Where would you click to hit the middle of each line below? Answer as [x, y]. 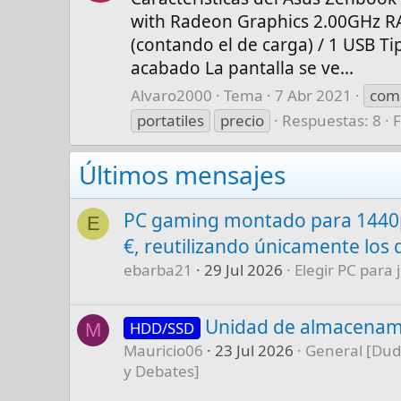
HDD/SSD [162, 328]
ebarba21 [158, 269]
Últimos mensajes [183, 174]
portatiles [171, 120]
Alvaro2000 [172, 95]
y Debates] [162, 371]
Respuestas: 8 [332, 120]
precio [243, 120]
